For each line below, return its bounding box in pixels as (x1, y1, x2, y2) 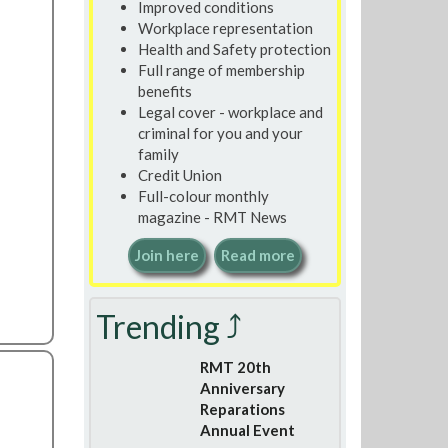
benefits (137, 81, 192, 100)
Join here (134, 246, 199, 264)
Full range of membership (137, 60, 305, 79)
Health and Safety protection (137, 39, 331, 58)
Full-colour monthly (137, 186, 269, 205)
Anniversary (199, 379, 285, 397)
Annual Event (199, 421, 295, 439)
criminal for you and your (137, 123, 303, 142)
